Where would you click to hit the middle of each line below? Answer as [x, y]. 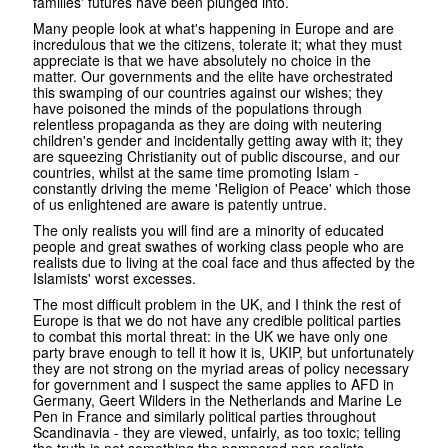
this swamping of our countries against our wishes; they [208, 92]
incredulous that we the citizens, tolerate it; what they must [217, 44]
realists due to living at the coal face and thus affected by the [224, 262]
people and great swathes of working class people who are [218, 246]
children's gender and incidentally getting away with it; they [218, 140]
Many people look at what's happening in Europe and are [213, 28]
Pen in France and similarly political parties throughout [204, 416]
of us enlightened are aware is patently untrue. [180, 204]
